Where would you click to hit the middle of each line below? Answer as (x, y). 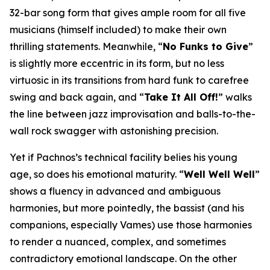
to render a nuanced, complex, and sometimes (118, 242)
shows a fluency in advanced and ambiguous (115, 191)
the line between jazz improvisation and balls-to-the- (133, 114)
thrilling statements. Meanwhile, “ (86, 46)
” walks (235, 97)
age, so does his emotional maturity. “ (97, 174)
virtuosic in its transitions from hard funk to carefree (129, 80)
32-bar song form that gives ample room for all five (128, 13)
